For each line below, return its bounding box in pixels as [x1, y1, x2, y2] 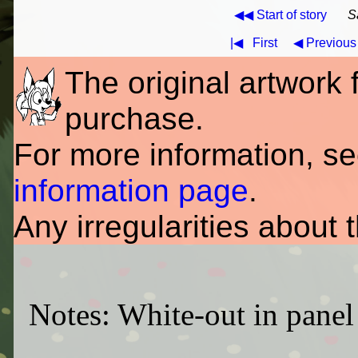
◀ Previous [293, 36, 356, 50]
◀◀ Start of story [234, 8, 327, 22]
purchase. [64, 100, 204, 136]
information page [13, 172, 249, 208]
